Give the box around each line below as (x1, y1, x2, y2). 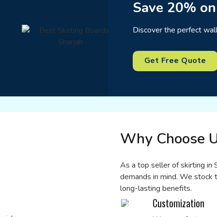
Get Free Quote (144, 55, 206, 66)
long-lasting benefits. (120, 183, 192, 194)
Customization (153, 196, 204, 211)
